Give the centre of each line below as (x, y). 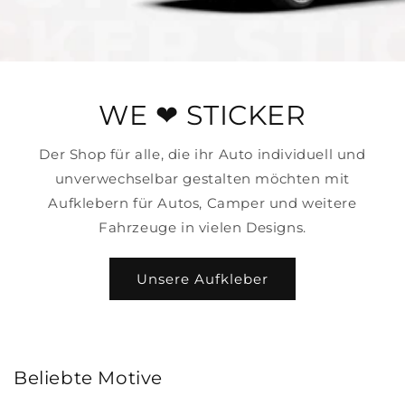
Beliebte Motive (88, 378)
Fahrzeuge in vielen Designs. (202, 227)
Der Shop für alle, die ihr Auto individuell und (202, 154)
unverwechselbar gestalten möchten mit (202, 179)
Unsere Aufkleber (202, 278)
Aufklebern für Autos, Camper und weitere (202, 203)
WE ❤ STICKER (202, 115)
